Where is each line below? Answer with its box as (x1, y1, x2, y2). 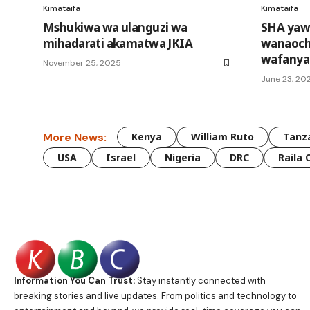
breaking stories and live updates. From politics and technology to (14, 289, 297, 302)
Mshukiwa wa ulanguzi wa (43, 19, 188, 36)
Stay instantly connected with (135, 274, 266, 286)
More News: (43, 129, 107, 145)
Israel (106, 151, 136, 165)
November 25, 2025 (43, 57, 121, 69)
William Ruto (191, 130, 254, 144)
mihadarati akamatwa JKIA (43, 35, 193, 52)
